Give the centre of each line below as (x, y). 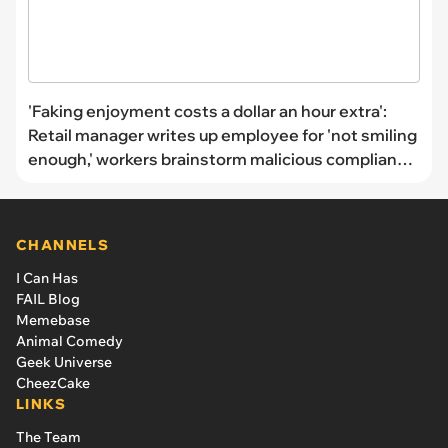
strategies (68, 182)
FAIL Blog (48, 298)
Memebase (53, 319)
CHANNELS (63, 244)
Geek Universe (64, 361)
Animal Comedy (69, 340)
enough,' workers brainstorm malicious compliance (222, 158)
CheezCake (53, 382)
